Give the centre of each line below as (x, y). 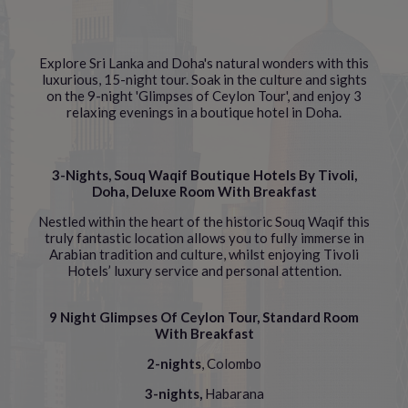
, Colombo (231, 363)
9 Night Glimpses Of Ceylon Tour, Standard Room (204, 317)
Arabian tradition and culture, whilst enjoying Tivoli (204, 254)
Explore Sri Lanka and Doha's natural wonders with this (204, 63)
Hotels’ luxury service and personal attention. (204, 270)
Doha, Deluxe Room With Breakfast (204, 191)
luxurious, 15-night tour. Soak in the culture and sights (204, 79)
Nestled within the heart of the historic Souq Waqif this (204, 221)
